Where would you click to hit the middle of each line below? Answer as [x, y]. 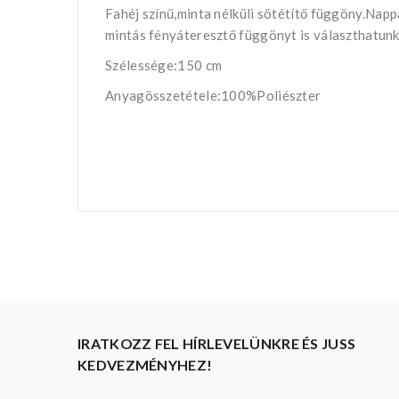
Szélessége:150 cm [164, 65]
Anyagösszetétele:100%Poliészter [213, 96]
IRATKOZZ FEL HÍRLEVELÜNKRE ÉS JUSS [217, 344]
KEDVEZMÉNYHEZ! [145, 365]
